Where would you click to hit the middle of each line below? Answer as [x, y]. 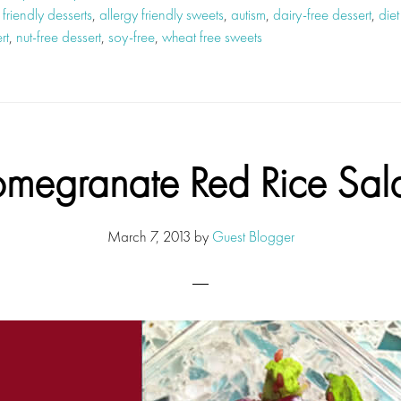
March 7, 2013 [149, 236]
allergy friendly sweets [162, 14]
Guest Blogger [253, 236]
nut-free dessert [59, 37]
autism [248, 14]
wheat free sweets [212, 37]
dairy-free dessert [322, 14]
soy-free [132, 37]
